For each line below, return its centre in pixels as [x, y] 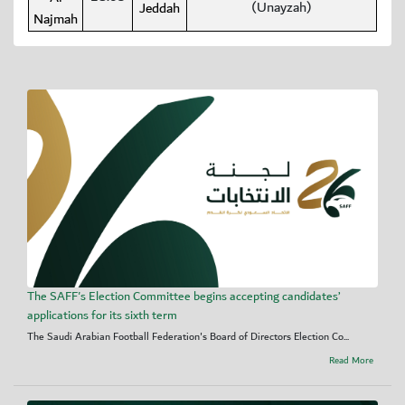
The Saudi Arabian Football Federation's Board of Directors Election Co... [188, 336]
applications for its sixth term [102, 315]
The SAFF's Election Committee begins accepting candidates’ [184, 296]
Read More [351, 361]
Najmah [56, 19]
